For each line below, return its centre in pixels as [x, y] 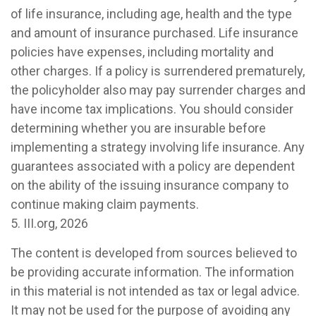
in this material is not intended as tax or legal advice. [155, 291]
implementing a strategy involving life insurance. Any [158, 147]
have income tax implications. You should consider [152, 109]
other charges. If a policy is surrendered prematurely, [158, 71]
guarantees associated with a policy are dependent [153, 166]
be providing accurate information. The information [152, 272]
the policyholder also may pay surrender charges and [158, 90]
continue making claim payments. [105, 204]
